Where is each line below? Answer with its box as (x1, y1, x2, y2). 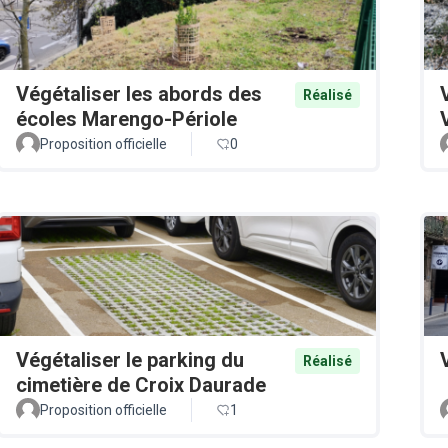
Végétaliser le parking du (16, 348, 244, 373)
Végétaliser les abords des (16, 81, 262, 106)
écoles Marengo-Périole (16, 106, 237, 131)
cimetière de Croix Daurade (16, 373, 266, 398)
